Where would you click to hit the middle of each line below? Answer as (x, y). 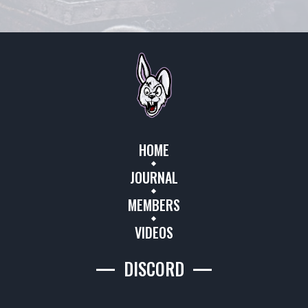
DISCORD (154, 268)
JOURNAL (154, 177)
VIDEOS (154, 232)
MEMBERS (154, 205)
